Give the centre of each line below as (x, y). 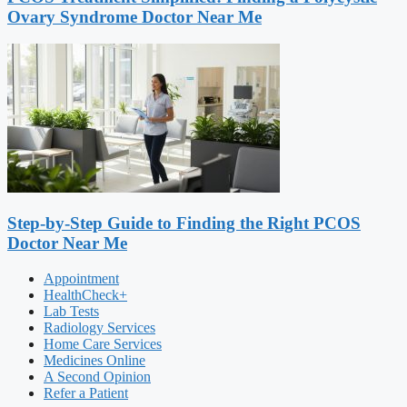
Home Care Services (103, 343)
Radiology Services (99, 327)
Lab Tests (71, 311)
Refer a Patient (86, 392)
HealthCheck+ (85, 294)
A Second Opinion (97, 376)
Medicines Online (94, 360)
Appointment (81, 278)
